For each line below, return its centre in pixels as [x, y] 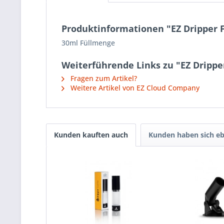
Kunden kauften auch [91, 135]
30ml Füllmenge [88, 43]
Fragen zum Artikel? [103, 78]
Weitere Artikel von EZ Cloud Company [134, 88]
